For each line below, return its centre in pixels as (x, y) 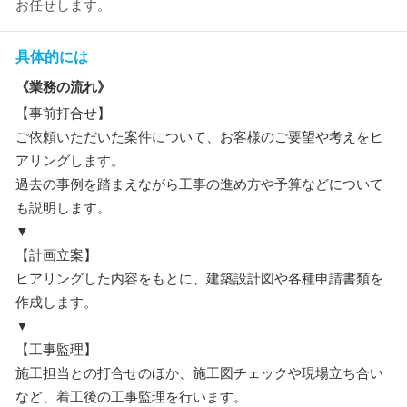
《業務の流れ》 (63, 86)
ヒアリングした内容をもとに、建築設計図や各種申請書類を (199, 278)
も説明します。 (63, 207)
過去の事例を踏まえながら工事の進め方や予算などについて (199, 184)
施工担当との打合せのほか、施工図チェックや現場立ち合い (199, 372)
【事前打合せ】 (63, 113)
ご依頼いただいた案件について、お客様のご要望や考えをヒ (199, 136)
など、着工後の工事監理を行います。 (131, 396)
